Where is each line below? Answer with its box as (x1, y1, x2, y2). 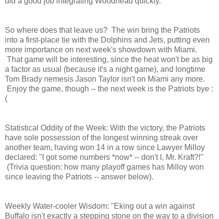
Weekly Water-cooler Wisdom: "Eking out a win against (5, 201, 195, 210)
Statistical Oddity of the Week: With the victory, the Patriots (5, 123, 205, 132)
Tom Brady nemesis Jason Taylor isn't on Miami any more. (5, 74, 205, 83)
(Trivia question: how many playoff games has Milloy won (5, 162, 204, 171)
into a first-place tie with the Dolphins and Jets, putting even (5, 35, 210, 44)
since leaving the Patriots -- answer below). (5, 172, 153, 181)
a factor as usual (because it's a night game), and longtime (5, 65, 205, 73)
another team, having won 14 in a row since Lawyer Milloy (5, 143, 205, 152)
